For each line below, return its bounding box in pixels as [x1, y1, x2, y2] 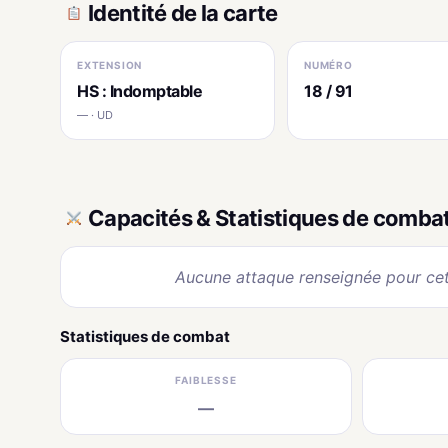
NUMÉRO [304, 58, 353, 71]
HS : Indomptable [77, 80, 203, 101]
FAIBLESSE [175, 373, 237, 386]
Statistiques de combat [60, 326, 230, 346]
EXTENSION [77, 58, 143, 71]
